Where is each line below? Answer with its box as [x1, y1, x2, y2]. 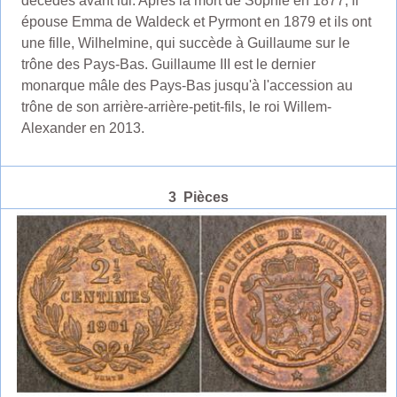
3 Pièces [168, 189, 229, 205]
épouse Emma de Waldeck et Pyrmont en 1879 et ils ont [20, 13, 371, 29]
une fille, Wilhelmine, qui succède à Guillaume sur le [20, 35, 350, 51]
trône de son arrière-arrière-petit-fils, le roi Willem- [20, 98, 331, 114]
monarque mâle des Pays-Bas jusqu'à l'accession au [20, 77, 353, 93]
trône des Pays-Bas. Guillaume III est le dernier [20, 56, 315, 72]
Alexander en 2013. [20, 120, 144, 136]
